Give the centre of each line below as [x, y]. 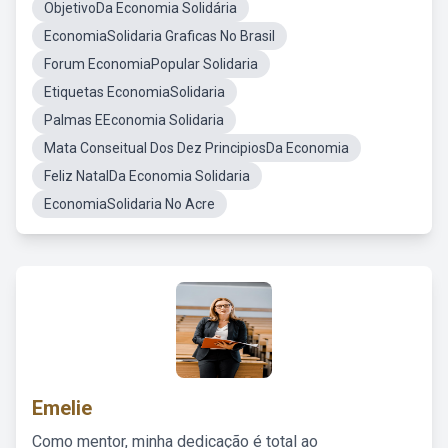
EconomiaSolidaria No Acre [129, 204]
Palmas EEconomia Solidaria [134, 120]
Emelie [62, 408]
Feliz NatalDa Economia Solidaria [147, 176]
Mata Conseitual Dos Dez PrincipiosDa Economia [196, 148]
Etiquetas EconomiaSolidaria [134, 92]
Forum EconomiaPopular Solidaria [151, 64]
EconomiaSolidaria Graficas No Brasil [159, 36]
